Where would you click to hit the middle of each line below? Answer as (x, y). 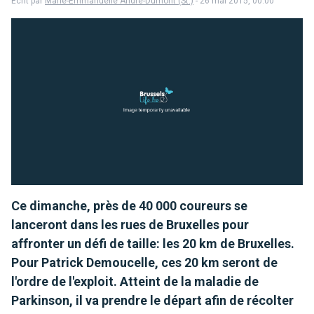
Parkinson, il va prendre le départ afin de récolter (152, 300)
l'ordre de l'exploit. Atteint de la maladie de (135, 281)
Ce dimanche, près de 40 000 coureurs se (129, 205)
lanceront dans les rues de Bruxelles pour (130, 224)
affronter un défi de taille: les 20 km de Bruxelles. (153, 243)
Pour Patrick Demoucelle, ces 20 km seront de (144, 262)
